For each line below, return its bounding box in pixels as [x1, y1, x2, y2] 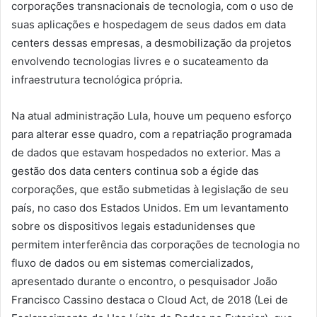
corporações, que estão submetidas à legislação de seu [11, 183, 289, 197]
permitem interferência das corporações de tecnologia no [11, 238, 300, 252]
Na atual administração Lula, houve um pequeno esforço [11, 109, 292, 123]
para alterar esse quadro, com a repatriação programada [11, 127, 292, 142]
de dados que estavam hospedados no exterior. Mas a [11, 146, 280, 160]
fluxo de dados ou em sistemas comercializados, [11, 256, 253, 270]
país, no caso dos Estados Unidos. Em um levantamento [11, 201, 289, 215]
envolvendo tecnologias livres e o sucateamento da [11, 54, 268, 69]
